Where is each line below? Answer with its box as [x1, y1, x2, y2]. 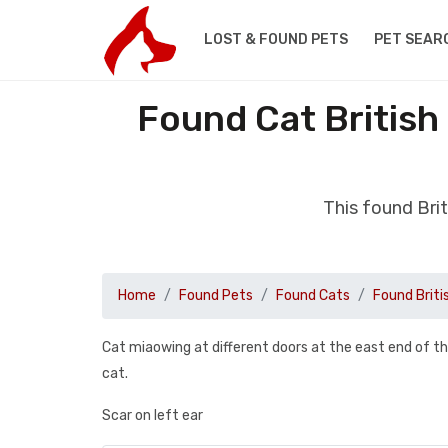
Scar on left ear [102, 407, 203, 424]
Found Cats [276, 287, 350, 304]
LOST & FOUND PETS [203, 31, 348, 48]
